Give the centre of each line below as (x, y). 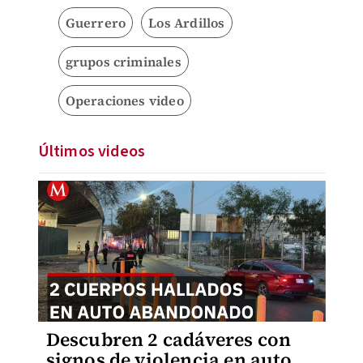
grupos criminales (123, 62)
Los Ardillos (187, 23)
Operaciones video (124, 100)
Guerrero (96, 23)
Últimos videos (92, 152)
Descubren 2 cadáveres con (169, 340)
